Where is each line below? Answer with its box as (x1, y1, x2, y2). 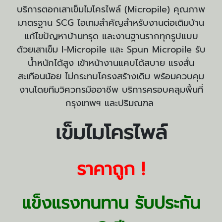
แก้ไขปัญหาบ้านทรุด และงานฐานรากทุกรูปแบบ (24, 29, 198, 43)
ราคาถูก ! (77, 156, 145, 182)
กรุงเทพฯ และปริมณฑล (65, 96, 157, 110)
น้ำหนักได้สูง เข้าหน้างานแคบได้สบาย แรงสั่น (28, 56, 194, 70)
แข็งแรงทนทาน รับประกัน (22, 190, 200, 216)
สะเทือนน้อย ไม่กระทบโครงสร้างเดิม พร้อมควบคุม (18, 69, 204, 83)
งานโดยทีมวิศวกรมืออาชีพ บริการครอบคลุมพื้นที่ (19, 83, 203, 97)
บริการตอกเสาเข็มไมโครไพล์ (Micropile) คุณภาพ (17, 2, 205, 16)
